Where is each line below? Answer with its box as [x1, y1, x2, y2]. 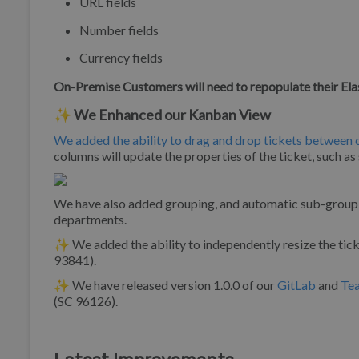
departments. [54, 212, 127, 228]
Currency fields [79, 50, 163, 66]
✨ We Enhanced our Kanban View [54, 105, 271, 123]
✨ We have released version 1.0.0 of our [54, 276, 277, 292]
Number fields [79, 22, 159, 38]
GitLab [277, 276, 318, 292]
